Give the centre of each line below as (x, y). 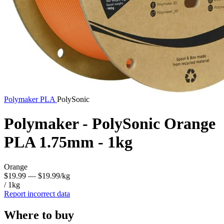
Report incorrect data (37, 193)
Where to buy (39, 215)
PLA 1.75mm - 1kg (68, 142)
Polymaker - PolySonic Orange (110, 124)
